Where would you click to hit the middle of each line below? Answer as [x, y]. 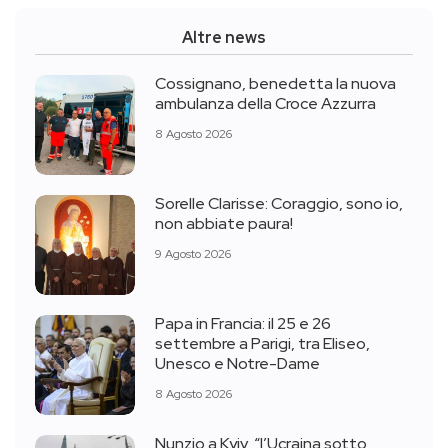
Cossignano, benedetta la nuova [275, 84]
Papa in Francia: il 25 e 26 [243, 324]
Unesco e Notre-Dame [237, 364]
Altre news [224, 37]
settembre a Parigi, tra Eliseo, [262, 344]
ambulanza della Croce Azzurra [265, 104]
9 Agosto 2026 [193, 253]
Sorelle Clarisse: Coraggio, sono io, [279, 204]
